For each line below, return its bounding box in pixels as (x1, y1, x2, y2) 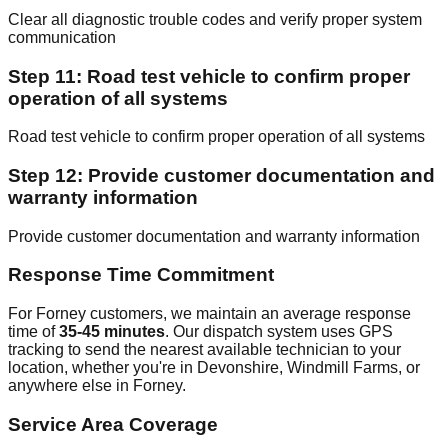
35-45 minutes (59, 323, 165, 341)
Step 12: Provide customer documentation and (8, 165, 435, 187)
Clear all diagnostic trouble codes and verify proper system (8, 10, 422, 28)
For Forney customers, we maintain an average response (8, 305, 411, 323)
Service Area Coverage (8, 413, 218, 435)
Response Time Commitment (8, 264, 274, 286)
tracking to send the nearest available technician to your (8, 341, 401, 359)
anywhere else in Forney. (8, 377, 186, 395)
